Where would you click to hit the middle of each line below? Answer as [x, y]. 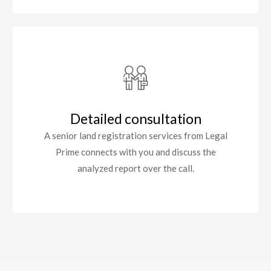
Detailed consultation [135, 119]
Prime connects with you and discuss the [135, 152]
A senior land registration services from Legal [135, 136]
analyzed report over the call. [135, 168]
